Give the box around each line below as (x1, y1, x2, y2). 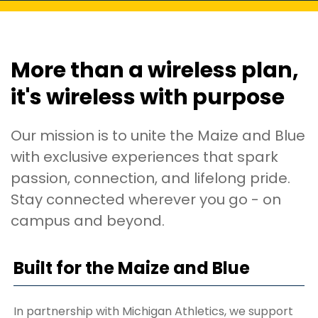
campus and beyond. (11, 210, 165, 231)
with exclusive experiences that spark (11, 146, 278, 167)
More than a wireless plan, (11, 55, 299, 85)
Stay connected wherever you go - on (11, 189, 281, 209)
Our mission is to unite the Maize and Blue (11, 125, 305, 146)
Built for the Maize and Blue (13, 256, 250, 280)
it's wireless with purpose (11, 82, 285, 112)
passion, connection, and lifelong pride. (11, 168, 290, 188)
